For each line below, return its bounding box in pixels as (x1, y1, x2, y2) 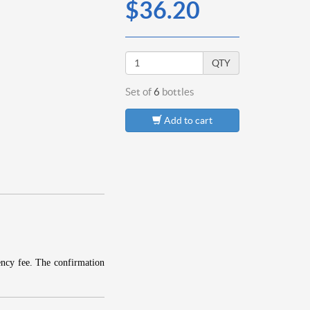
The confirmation (35, 257, 105, 268)
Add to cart (162, 114, 212, 126)
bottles (162, 85, 194, 98)
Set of (125, 85, 152, 98)
